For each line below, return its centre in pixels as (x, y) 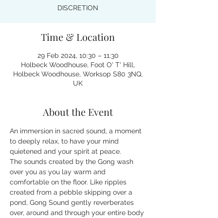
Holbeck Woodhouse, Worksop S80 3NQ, (78, 74)
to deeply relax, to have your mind (65, 141)
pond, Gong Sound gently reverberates (73, 202)
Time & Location (78, 37)
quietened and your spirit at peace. (65, 151)
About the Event (78, 112)
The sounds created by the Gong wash (73, 162)
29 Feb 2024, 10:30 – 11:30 (78, 55)
